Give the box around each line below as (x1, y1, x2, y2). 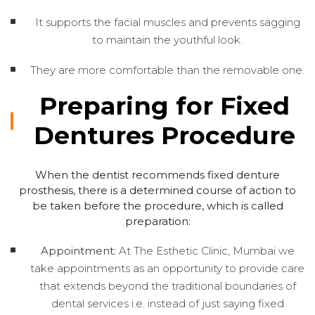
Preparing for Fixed (39, 90, 290, 121)
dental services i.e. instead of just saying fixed (51, 296, 284, 310)
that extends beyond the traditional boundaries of (39, 278, 296, 292)
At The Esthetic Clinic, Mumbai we (115, 243, 295, 257)
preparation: (124, 214, 191, 228)
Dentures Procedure (34, 120, 296, 150)
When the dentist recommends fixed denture (35, 167, 280, 181)
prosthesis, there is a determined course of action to (19, 183, 296, 197)
